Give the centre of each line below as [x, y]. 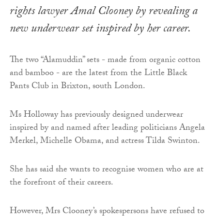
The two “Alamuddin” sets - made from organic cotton [105, 61]
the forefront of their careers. [62, 183]
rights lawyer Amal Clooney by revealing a [104, 12]
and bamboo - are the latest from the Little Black [98, 74]
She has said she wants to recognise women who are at [107, 170]
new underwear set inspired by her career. [100, 30]
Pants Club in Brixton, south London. [77, 87]
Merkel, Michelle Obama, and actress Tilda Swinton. [105, 141]
